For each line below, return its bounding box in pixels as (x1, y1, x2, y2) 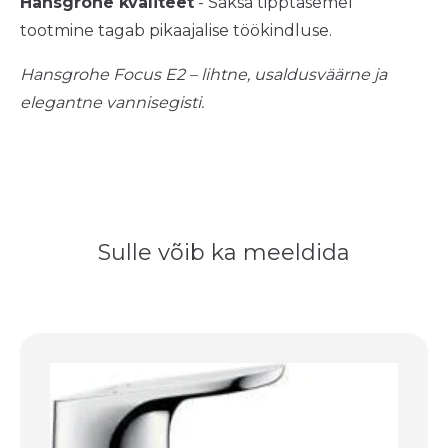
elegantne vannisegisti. (20, 93, 204, 113)
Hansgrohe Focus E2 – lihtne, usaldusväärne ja (20, 65, 387, 85)
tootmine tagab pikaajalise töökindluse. (20, 21, 332, 41)
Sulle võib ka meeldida (98, 239, 350, 267)
